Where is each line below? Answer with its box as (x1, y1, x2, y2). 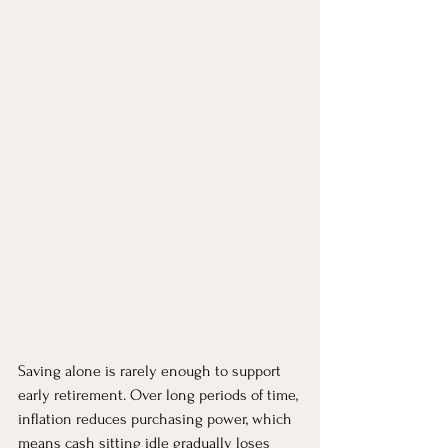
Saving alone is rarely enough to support (18, 361, 285, 380)
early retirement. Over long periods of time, (18, 385, 302, 404)
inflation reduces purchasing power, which (18, 409, 296, 428)
